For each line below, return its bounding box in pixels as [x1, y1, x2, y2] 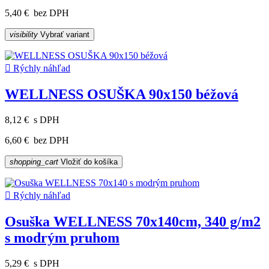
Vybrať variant [38, 29, 89, 39]
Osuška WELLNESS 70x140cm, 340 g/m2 [5, 213, 261, 229]
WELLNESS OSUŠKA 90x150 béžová [5, 86, 238, 102]
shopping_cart [10, 157, 58, 166]
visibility [10, 29, 38, 39]
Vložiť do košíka [58, 157, 118, 166]
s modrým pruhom [5, 229, 119, 246]
